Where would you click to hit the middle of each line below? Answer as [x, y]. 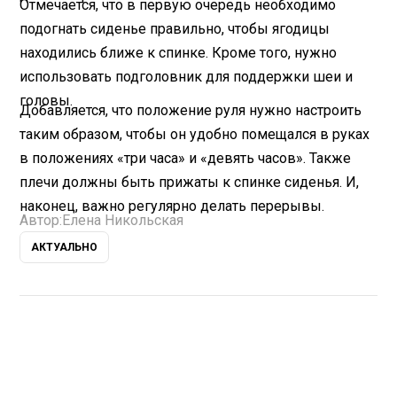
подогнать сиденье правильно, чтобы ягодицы [175, 28]
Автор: [41, 221]
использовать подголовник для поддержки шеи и [187, 76]
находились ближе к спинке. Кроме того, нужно [179, 52]
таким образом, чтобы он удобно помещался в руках [195, 134]
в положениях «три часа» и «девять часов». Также [186, 158]
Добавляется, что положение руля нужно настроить [191, 110]
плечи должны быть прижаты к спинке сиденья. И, [190, 182]
